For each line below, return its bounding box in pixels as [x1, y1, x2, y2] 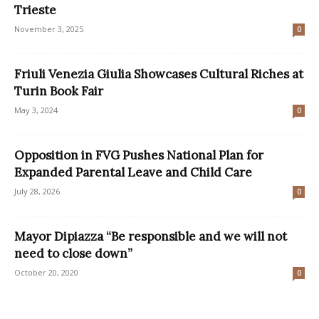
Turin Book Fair [14, 83, 103, 100]
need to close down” [14, 246, 132, 262]
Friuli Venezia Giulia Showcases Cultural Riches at [14, 66, 303, 83]
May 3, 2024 [14, 105, 58, 116]
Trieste [14, 2, 56, 19]
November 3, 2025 [14, 23, 83, 35]
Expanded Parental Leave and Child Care [14, 164, 252, 181]
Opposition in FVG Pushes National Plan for [14, 147, 263, 164]
